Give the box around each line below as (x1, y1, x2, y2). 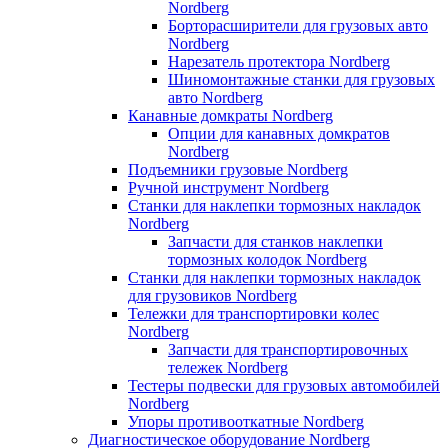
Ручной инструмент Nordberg (128, 178, 329, 196)
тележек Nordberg (168, 358, 288, 376)
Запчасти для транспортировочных (168, 340, 408, 358)
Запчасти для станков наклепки (168, 232, 383, 250)
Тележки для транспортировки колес (128, 304, 379, 322)
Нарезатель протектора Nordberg (168, 52, 390, 70)
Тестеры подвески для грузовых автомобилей (128, 376, 440, 394)
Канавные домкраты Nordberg (128, 106, 333, 124)
